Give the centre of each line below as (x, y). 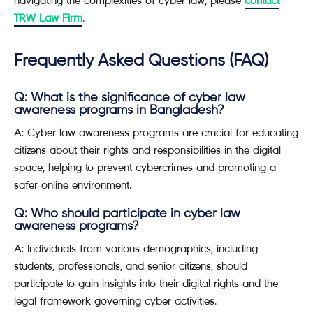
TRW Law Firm (48, 18)
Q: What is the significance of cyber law (130, 98)
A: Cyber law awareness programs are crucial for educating (156, 132)
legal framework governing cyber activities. (115, 301)
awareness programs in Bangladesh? (119, 110)
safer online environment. (73, 185)
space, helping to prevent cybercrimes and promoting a (145, 167)
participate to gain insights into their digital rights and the (146, 283)
